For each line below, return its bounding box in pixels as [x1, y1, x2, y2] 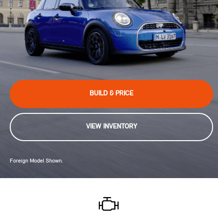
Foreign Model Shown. [10, 158, 63, 164]
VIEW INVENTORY [86, 123, 137, 131]
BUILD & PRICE [90, 90, 133, 98]
